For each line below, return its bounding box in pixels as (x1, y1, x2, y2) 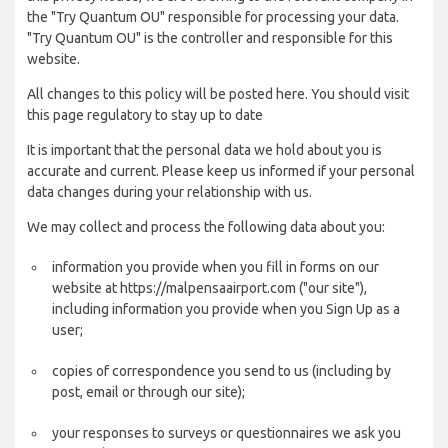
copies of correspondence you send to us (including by (52, 363, 391, 379)
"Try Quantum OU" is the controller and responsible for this (27, 30, 393, 46)
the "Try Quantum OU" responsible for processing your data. (27, 9, 399, 25)
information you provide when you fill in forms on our (52, 259, 379, 275)
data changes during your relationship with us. (27, 184, 312, 200)
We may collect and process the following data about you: (27, 219, 385, 235)
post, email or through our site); (52, 384, 245, 400)
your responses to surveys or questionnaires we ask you (52, 425, 401, 441)
